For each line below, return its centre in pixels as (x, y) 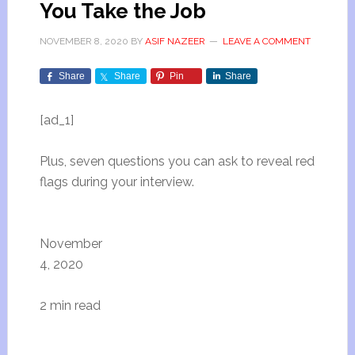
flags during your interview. (116, 182)
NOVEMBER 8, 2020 (84, 41)
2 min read (70, 305)
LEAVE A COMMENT (266, 41)
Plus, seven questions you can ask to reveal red (177, 161)
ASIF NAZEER (175, 41)
